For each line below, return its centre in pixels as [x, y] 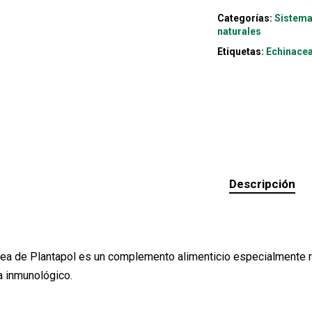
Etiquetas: [242, 51]
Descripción [263, 184]
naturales [240, 31]
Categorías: [246, 18]
